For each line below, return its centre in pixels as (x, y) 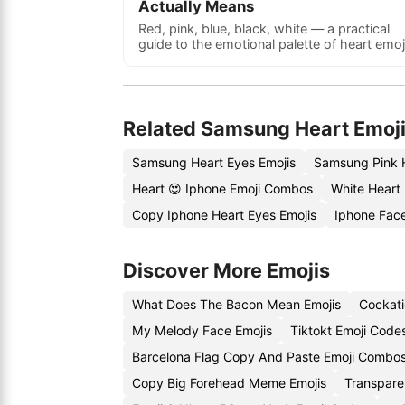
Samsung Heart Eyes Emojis (214, 162)
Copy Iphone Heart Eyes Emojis (224, 215)
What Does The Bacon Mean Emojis (236, 304)
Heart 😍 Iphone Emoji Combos (222, 188)
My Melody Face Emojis (202, 330)
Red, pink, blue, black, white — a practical (264, 28)
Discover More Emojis (226, 270)
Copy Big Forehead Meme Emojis (229, 383)
